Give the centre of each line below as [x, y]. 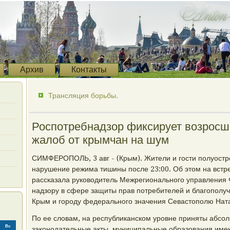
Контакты [89, 70]
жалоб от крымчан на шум [100, 140]
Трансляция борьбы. [83, 95]
